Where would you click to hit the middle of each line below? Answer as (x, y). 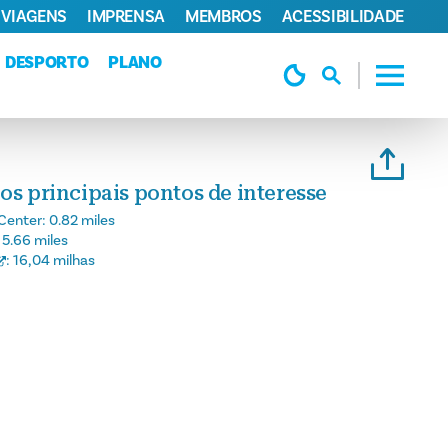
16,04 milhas (54, 260)
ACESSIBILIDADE (342, 16)
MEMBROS (223, 16)
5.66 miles (35, 240)
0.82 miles (82, 220)
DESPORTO (47, 62)
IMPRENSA (126, 16)
